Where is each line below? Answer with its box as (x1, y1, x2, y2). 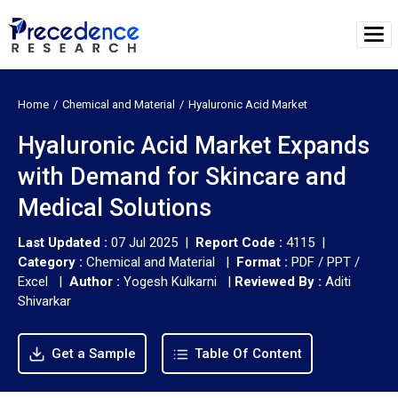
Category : (18, 253, 83, 270)
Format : (236, 253, 288, 270)
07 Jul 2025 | (111, 234, 195, 251)
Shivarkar (18, 292, 71, 309)
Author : (69, 273, 120, 290)
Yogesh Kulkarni (123, 273, 217, 290)
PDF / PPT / (288, 253, 360, 270)
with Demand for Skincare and (18, 162, 346, 191)
